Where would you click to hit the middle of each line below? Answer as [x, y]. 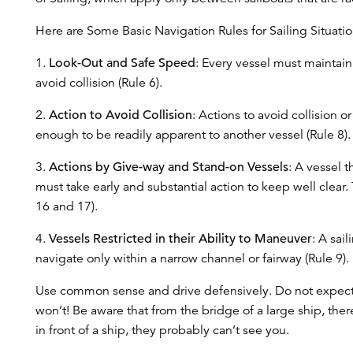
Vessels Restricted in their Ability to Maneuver [180, 239]
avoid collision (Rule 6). [99, 83]
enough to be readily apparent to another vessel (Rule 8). [193, 135]
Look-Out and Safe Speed [122, 63]
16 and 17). [67, 206]
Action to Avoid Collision [121, 115]
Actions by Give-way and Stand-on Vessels [169, 167]
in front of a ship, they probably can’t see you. [162, 330]
